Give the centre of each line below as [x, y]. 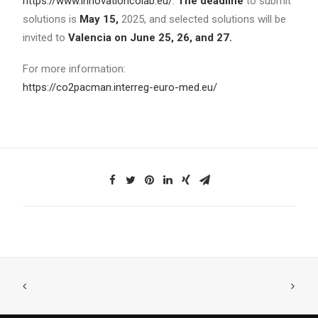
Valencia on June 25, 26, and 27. [150, 37]
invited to [45, 37]
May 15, [99, 19]
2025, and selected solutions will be [202, 19]
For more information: [74, 68]
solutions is [51, 19]
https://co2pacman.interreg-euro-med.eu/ [120, 87]
